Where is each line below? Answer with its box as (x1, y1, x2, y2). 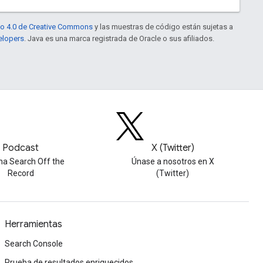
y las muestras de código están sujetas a (93, 22, 233, 31)
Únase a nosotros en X (131, 157, 214, 166)
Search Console (5, 239, 63, 248)
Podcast (2, 142, 39, 154)
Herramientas (5, 218, 62, 230)
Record (7, 168, 34, 178)
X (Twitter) (151, 142, 194, 154)
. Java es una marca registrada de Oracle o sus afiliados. (24, 33, 214, 43)
